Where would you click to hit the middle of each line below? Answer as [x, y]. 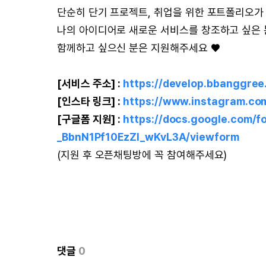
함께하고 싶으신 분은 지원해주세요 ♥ [139, 48]
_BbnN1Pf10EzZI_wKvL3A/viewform [148, 137]
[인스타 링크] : [90, 101]
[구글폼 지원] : [90, 119]
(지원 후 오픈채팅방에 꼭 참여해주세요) [142, 155]
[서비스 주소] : [90, 83]
